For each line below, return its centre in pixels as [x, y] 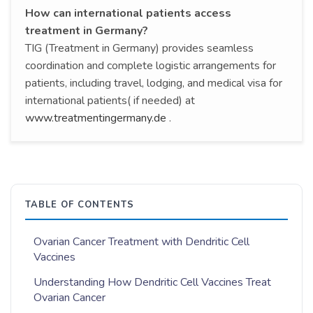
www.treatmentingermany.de [96, 118]
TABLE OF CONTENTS [80, 204]
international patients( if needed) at [110, 100]
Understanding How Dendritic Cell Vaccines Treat [152, 282]
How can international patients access [128, 13]
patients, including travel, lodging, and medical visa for [154, 83]
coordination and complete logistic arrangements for [151, 65]
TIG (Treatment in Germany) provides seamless [139, 48]
